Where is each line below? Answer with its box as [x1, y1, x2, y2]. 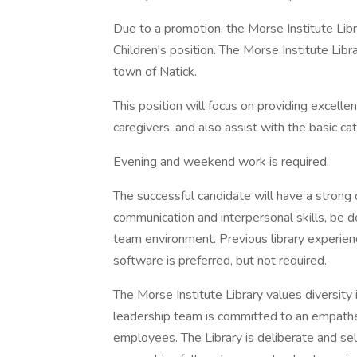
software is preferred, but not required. [113, 252, 327, 269]
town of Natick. [113, 63, 197, 80]
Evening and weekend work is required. [113, 153, 329, 171]
